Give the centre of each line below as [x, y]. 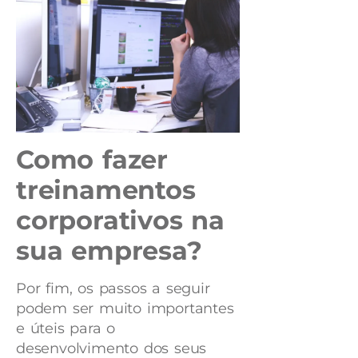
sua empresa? [109, 251]
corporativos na [121, 221]
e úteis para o [66, 329]
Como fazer [92, 160]
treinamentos [106, 190]
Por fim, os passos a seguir [113, 289]
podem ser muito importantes [125, 309]
